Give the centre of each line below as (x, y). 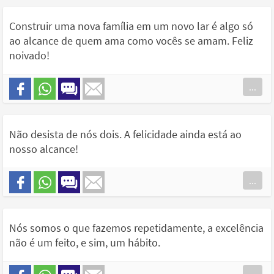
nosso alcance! (44, 149)
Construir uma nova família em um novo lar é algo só (131, 26)
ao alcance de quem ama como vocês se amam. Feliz (131, 41)
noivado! (29, 56)
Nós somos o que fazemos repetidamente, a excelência (136, 228)
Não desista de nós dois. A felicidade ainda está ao (125, 135)
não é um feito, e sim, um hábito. (85, 243)
